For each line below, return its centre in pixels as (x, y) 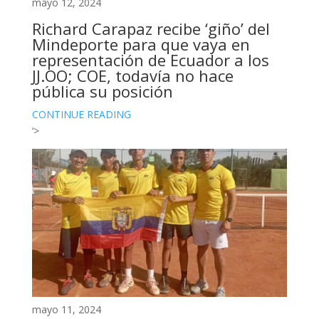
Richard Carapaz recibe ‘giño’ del (151, 28)
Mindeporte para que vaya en (141, 44)
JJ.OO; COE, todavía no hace (132, 75)
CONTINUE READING (81, 114)
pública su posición (102, 91)
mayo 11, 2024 (66, 309)
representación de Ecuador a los (150, 59)
